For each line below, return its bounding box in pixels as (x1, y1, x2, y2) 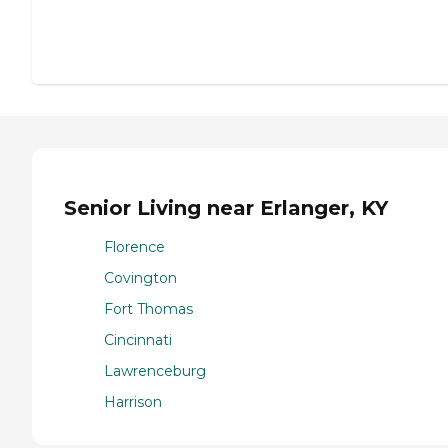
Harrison (104, 392, 162, 411)
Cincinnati (104, 330, 172, 349)
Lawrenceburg (104, 361, 206, 380)
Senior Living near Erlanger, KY (64, 196, 388, 221)
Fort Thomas (104, 299, 193, 318)
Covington (104, 268, 177, 287)
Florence (104, 237, 165, 256)
